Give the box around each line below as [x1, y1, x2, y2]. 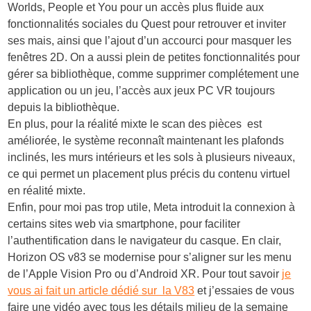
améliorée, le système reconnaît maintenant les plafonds [8, 134, 285, 146]
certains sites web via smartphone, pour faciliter [8, 217, 241, 230]
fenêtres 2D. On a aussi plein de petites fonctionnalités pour [8, 51, 301, 63]
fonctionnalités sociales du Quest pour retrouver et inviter [8, 17, 287, 30]
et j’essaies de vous [194, 284, 295, 296]
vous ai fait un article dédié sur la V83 [8, 284, 195, 296]
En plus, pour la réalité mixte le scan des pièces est [8, 117, 262, 130]
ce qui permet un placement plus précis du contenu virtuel [8, 167, 291, 180]
